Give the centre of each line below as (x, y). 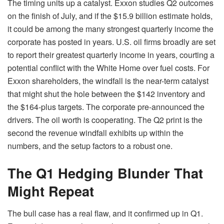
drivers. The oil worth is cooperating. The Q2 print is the (105, 120)
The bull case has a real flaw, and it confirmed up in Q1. (105, 213)
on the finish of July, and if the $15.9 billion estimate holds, (110, 16)
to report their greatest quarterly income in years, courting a (111, 55)
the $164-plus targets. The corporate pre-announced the (106, 107)
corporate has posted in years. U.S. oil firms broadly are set (111, 42)
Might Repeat (51, 191)
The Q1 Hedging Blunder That (105, 173)
